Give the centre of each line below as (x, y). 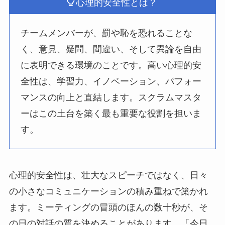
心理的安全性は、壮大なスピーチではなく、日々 (108, 175)
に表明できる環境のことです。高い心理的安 (111, 65)
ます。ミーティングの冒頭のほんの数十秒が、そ (108, 207)
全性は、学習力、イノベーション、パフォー (111, 81)
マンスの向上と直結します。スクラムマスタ (111, 97)
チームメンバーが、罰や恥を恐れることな (107, 33)
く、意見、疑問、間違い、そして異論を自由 (111, 49)
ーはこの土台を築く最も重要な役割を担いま (111, 113)
